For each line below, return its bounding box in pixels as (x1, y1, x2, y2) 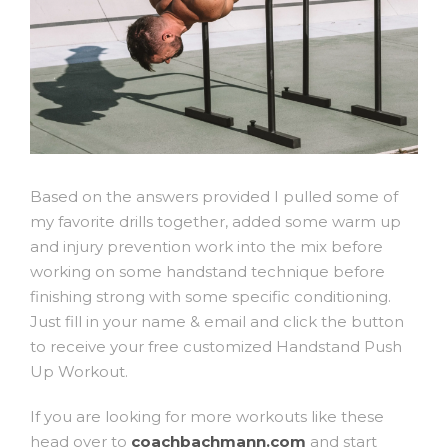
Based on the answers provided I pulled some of (30, 187, 398, 206)
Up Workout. (30, 362, 128, 381)
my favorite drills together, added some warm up (30, 212, 401, 231)
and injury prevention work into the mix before (30, 237, 383, 256)
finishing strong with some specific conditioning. (30, 287, 391, 306)
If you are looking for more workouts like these (30, 407, 384, 426)
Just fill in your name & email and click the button (30, 312, 404, 331)
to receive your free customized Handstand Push (30, 337, 402, 356)
